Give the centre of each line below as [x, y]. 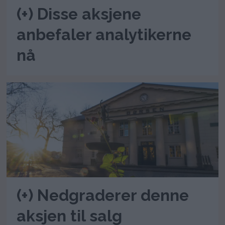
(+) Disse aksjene [79, 14]
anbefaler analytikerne [104, 34]
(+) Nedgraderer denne [103, 195]
